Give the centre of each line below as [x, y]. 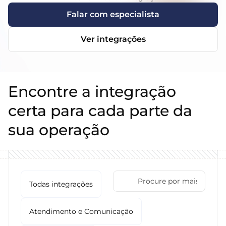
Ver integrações [113, 39]
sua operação [59, 130]
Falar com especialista [113, 14]
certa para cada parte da [100, 111]
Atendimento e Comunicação [81, 211]
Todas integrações [61, 184]
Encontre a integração [92, 92]
